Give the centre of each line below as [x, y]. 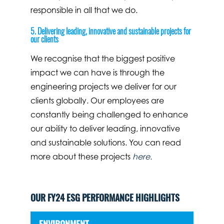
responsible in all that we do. [84, 10]
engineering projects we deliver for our [103, 86]
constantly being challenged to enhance [109, 114]
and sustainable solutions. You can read [105, 142]
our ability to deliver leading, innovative [105, 128]
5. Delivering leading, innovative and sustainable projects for [110, 31]
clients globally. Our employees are [97, 100]
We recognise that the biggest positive [102, 58]
